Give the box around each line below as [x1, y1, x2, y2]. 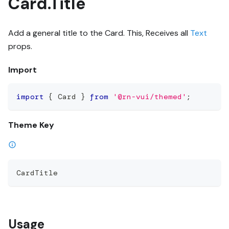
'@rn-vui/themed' [113, 91, 187, 101]
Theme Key [8, 119, 54, 130]
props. [8, 40, 32, 52]
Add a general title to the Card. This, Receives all [8, 27, 190, 38]
